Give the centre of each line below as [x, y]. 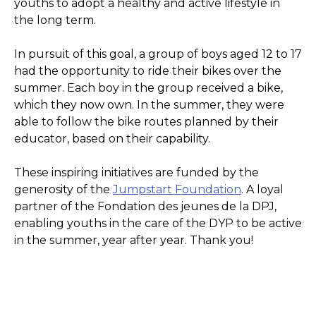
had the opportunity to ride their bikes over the [148, 71]
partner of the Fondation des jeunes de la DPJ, [145, 207]
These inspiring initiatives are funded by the [136, 173]
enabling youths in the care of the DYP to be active [158, 224]
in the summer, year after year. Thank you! [134, 241]
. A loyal [262, 190]
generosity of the [63, 190]
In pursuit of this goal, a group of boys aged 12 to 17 [158, 54]
